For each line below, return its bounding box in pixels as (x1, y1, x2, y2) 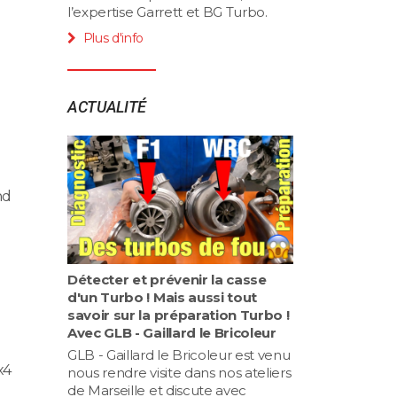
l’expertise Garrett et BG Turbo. (67, 3, 268, 20)
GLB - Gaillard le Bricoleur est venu (67, 346, 291, 364)
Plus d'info (82, 29, 144, 46)
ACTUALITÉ (67, 97, 147, 116)
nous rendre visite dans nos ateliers (67, 364, 292, 382)
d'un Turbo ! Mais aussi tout (67, 289, 258, 307)
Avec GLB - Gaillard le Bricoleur (67, 324, 276, 342)
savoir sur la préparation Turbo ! (67, 307, 290, 324)
